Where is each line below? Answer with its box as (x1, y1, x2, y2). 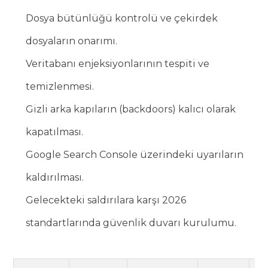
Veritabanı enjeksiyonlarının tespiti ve (26, 58, 210, 70)
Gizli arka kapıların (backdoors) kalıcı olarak (26, 103, 236, 115)
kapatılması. (26, 126, 84, 138)
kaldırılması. (26, 172, 84, 184)
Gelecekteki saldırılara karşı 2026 (26, 194, 187, 206)
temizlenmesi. (26, 81, 95, 93)
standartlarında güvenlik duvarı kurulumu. (26, 217, 237, 229)
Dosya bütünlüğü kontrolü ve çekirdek (26, 13, 218, 25)
